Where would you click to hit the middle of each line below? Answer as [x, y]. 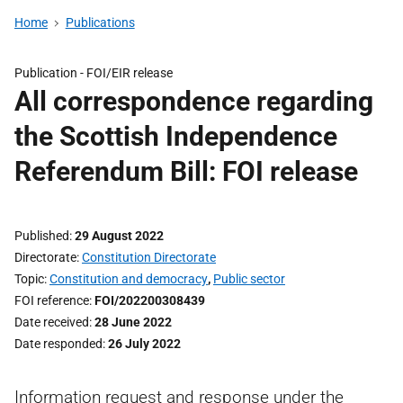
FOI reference [52, 300]
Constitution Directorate [149, 257]
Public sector [249, 279]
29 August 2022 [119, 236]
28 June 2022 [133, 322]
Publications [100, 22]
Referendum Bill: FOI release [186, 171]
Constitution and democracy [129, 279]
